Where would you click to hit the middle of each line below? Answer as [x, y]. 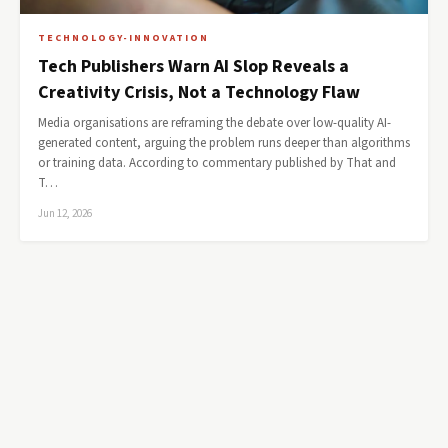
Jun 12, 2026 [65, 213]
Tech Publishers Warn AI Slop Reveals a [193, 66]
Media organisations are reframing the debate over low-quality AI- [214, 123]
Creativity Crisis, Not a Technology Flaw [199, 92]
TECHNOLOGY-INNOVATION [123, 38]
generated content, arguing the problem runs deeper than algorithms [224, 143]
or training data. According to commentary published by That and [217, 163]
